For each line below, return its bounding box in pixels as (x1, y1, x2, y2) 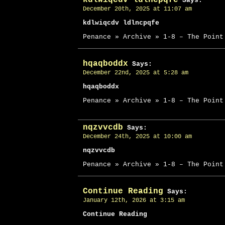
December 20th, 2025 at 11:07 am (83, 6, 192, 13)
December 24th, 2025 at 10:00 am (83, 133, 192, 140)
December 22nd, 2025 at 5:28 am (83, 69, 188, 76)
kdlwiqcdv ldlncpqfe (83, 19, 159, 27)
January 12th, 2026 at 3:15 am (83, 197, 185, 204)
